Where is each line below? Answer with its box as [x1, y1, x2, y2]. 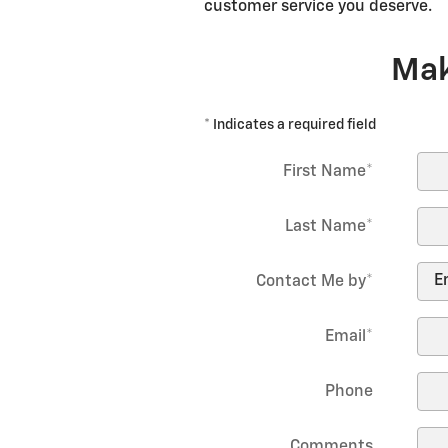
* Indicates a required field [204, 117, 376, 132]
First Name [283, 163, 367, 180]
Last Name [285, 218, 367, 235]
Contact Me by [256, 273, 367, 290]
